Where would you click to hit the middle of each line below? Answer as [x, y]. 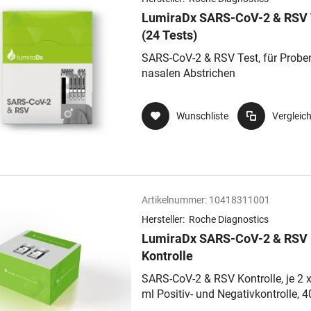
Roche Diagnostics [229, 219]
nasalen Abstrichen [188, 73]
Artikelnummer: [174, 200]
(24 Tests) [169, 35]
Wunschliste [202, 116]
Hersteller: [164, 219]
